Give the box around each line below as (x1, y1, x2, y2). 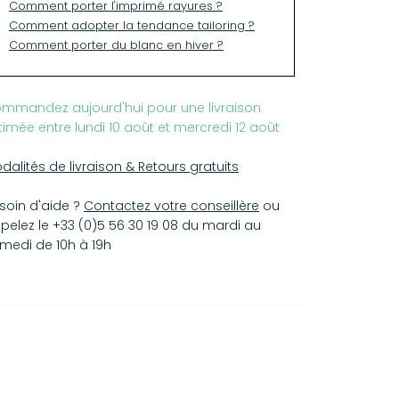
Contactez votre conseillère (84, 197, 259, 215)
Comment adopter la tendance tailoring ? (9, 18, 255, 33)
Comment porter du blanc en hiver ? (9, 37, 224, 53)
